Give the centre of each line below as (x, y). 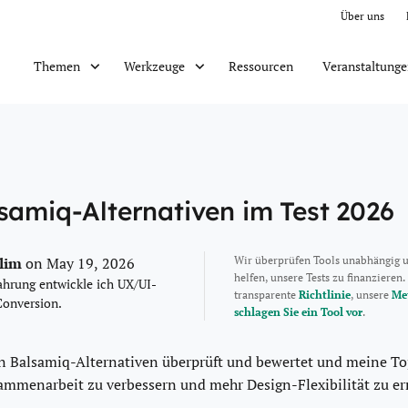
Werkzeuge (154, 66)
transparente (266, 294)
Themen (56, 66)
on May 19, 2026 (80, 263)
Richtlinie (324, 295)
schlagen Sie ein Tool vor (298, 312)
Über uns (362, 15)
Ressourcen (260, 66)
